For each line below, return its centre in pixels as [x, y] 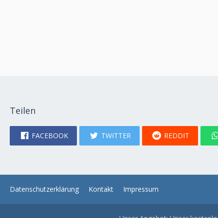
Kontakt [101, 189]
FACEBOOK [50, 136]
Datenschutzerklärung [44, 189]
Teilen [23, 110]
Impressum [141, 189]
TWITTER [116, 136]
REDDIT [177, 136]
